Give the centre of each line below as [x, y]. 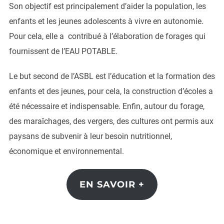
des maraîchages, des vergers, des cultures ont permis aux [111, 121]
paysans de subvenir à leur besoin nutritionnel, [90, 136]
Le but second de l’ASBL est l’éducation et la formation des [112, 76]
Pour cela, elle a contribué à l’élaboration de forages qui [107, 36]
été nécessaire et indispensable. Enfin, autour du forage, [106, 106]
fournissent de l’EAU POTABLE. [63, 51]
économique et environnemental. [66, 151]
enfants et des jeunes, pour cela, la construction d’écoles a [111, 91]
